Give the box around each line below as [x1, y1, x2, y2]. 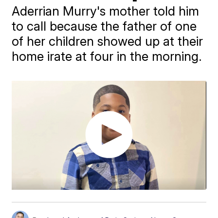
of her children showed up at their [12, 34, 203, 49]
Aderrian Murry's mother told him [12, 3, 200, 18]
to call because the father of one [12, 18, 197, 34]
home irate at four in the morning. [12, 49, 202, 64]
